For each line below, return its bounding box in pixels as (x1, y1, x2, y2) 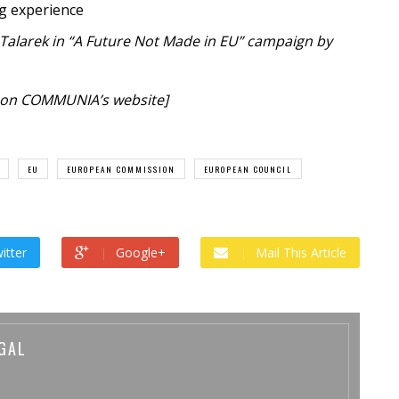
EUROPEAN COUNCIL (204, 162, 292, 175)
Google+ (116, 243, 166, 261)
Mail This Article (256, 243, 346, 261)
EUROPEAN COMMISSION (67, 162, 175, 175)
